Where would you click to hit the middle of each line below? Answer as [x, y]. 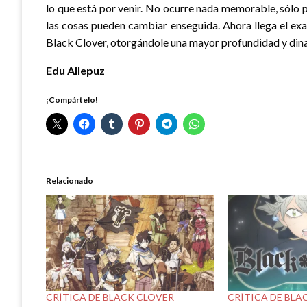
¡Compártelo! [72, 99]
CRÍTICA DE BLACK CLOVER [110, 297]
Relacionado [70, 180]
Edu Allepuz [75, 70]
